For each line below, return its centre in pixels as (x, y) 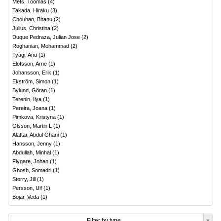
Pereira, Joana (30, 108)
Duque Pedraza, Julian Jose (46, 37)
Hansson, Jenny (32, 144)
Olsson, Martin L (32, 126)
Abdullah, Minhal (32, 152)
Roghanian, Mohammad (41, 46)
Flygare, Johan (30, 161)
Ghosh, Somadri (32, 170)
